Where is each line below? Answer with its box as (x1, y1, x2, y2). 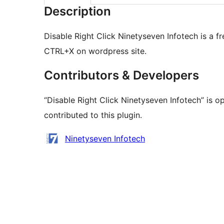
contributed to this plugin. (44, 110, 142, 120)
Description (44, 4, 111, 19)
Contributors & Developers (44, 68, 199, 83)
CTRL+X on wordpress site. (44, 46, 146, 56)
